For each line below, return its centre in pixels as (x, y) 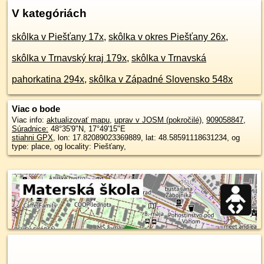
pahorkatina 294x (48, 79)
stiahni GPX (32, 138)
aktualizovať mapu (78, 120)
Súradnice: (30, 129)
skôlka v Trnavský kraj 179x (69, 58)
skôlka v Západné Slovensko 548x (161, 79)
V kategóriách (49, 13)
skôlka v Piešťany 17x (58, 37)
